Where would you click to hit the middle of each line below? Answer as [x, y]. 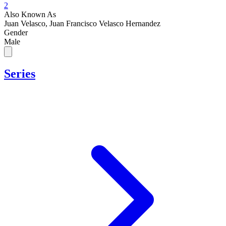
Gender [16, 33]
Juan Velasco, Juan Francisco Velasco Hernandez [82, 24]
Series [20, 74]
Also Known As [30, 15]
